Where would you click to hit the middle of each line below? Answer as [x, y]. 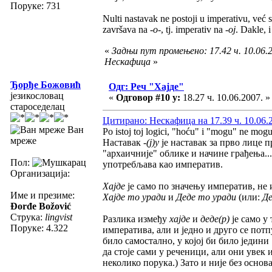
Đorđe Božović [41, 206]
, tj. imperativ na [193, 29]
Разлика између [136, 219]
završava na [126, 29]
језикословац [37, 95]
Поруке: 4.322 [39, 228]
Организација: [40, 173]
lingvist [59, 217]
